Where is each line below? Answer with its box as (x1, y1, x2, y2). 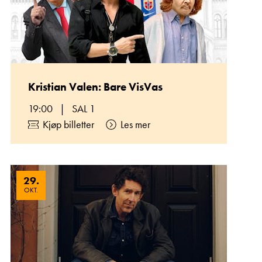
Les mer (120, 118, 150, 131)
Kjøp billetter (43, 118, 94, 131)
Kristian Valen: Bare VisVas (28, 80, 163, 94)
